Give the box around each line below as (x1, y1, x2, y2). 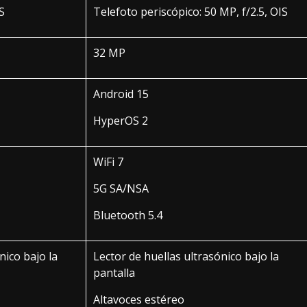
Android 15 (93, 86, 149, 101)
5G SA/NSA (93, 180, 149, 196)
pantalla (93, 265, 135, 280)
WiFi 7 (93, 153, 123, 169)
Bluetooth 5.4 (93, 207, 162, 223)
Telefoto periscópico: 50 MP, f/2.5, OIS (93, 3, 288, 19)
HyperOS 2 (93, 112, 148, 128)
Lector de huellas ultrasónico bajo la (93, 248, 279, 264)
